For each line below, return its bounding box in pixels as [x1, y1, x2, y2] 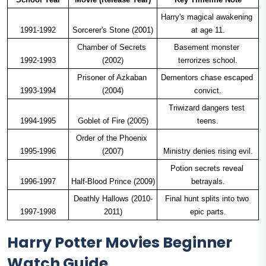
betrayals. [191, 177, 225, 186]
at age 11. [191, 26, 225, 35]
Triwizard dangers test [169, 103, 245, 113]
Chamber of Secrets [77, 43, 146, 52]
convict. [194, 86, 221, 96]
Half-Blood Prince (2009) [71, 177, 155, 186]
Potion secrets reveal [170, 164, 243, 173]
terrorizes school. [178, 56, 237, 65]
